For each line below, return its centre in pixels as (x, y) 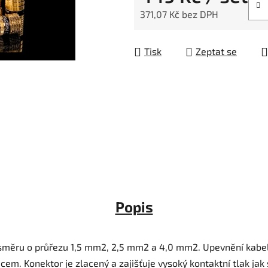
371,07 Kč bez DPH (179, 14)
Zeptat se (216, 51)
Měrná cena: (166, 33)
